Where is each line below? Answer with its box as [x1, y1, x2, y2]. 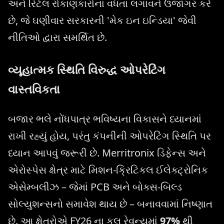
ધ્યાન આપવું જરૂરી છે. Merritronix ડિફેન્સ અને [8, 146, 206, 160]
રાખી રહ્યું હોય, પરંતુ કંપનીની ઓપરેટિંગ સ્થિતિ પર [8, 129, 211, 143]
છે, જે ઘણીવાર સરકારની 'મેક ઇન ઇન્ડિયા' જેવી [8, 13, 196, 27]
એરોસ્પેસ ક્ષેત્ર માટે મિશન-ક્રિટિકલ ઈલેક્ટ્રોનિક [8, 163, 208, 177]
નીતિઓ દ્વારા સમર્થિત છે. [8, 30, 107, 44]
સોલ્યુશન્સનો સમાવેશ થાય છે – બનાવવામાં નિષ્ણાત [8, 197, 212, 211]
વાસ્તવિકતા [8, 80, 60, 97]
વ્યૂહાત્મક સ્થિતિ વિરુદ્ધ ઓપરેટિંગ [8, 61, 165, 77]
